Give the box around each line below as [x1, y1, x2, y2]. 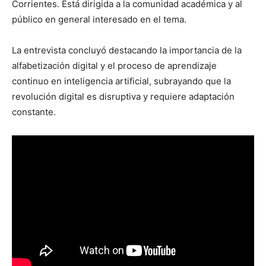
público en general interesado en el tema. [12, 14, 186, 26]
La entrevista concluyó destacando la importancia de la [12, 45, 242, 56]
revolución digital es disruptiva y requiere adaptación [12, 91, 235, 103]
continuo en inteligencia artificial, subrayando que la [12, 75, 231, 87]
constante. [12, 106, 56, 118]
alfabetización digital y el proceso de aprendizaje [12, 60, 217, 72]
